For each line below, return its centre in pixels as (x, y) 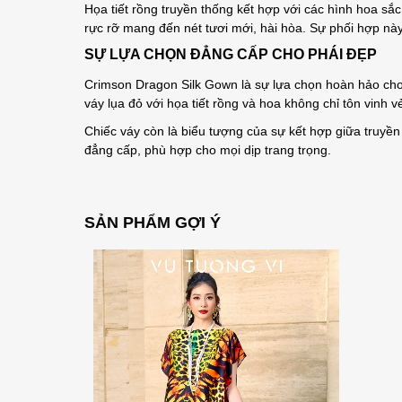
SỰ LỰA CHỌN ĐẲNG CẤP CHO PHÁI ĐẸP (231, 54)
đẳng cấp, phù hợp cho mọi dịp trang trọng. (208, 150)
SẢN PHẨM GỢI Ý (153, 223)
